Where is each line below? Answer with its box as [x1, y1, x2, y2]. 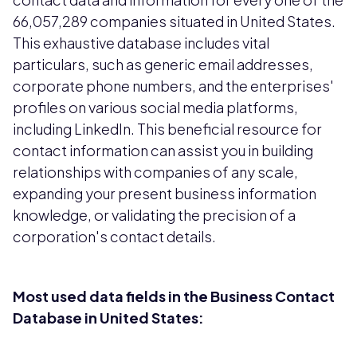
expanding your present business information [13, 183, 316, 202]
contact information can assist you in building [13, 140, 313, 159]
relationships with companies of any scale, [13, 162, 298, 181]
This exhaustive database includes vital [13, 33, 269, 52]
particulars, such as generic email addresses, [13, 54, 313, 73]
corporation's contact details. [13, 226, 216, 245]
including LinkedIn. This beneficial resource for [13, 119, 322, 138]
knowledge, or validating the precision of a [13, 205, 296, 224]
